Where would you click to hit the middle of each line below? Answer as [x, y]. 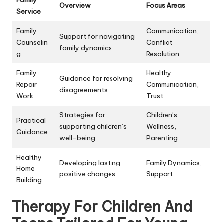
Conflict [159, 42]
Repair [27, 84]
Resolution [163, 53]
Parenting [162, 138]
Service [28, 11]
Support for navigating [97, 36]
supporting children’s [93, 126]
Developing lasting [90, 162]
